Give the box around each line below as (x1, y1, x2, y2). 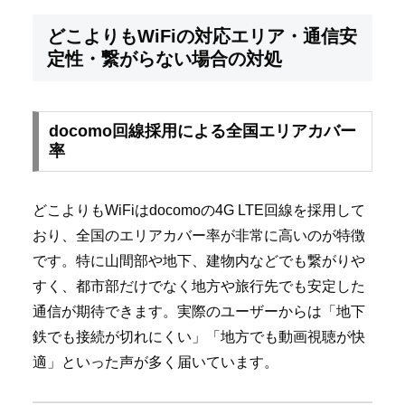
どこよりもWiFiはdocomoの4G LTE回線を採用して (33, 202, 365, 219)
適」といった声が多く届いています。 (33, 354, 278, 371)
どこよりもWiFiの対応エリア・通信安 (47, 26, 357, 47)
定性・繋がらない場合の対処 (47, 49, 282, 70)
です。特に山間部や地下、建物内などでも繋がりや (33, 253, 365, 269)
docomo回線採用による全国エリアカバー (48, 122, 356, 141)
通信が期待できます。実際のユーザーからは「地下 (33, 304, 365, 320)
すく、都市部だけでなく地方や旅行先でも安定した (33, 278, 365, 295)
